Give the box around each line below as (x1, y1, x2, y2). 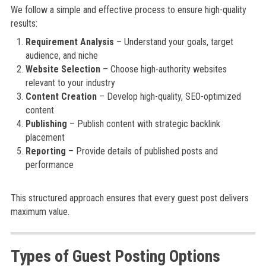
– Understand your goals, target (113, 36, 233, 47)
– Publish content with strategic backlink (66, 118, 220, 129)
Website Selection (25, 64, 100, 75)
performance (25, 159, 74, 170)
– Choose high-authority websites (100, 64, 227, 75)
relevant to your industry (25, 77, 115, 88)
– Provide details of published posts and (65, 145, 218, 157)
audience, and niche (25, 50, 98, 61)
